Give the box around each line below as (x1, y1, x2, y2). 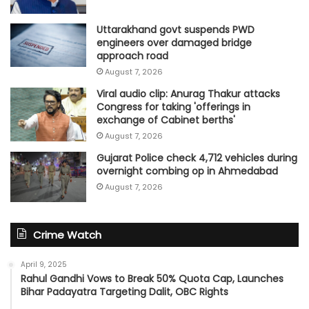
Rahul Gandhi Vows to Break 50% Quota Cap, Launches (21, 271, 283, 286)
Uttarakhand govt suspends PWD (97, 22, 255, 37)
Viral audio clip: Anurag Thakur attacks (97, 86, 280, 101)
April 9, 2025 (21, 259, 67, 270)
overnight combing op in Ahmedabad (97, 163, 278, 178)
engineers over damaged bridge (97, 35, 252, 50)
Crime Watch (33, 227, 101, 242)
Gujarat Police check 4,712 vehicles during (97, 150, 297, 165)
